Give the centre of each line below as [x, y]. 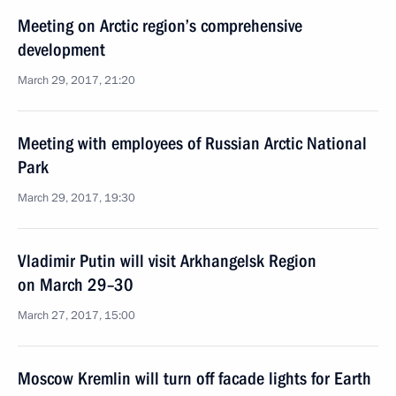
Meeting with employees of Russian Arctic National [192, 143]
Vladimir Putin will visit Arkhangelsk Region [167, 261]
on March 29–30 [76, 285]
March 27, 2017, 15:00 [76, 316]
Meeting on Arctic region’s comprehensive [160, 26]
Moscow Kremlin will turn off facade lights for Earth [194, 378]
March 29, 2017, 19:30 [76, 198]
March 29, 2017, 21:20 [76, 80]
